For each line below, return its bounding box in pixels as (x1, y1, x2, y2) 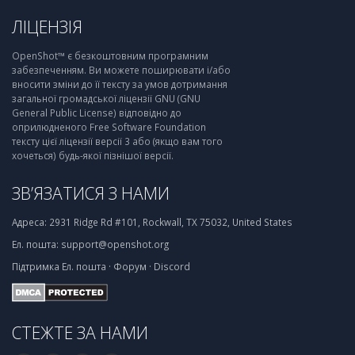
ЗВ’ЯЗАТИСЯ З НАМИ (12, 181, 170, 204)
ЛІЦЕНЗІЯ (12, 15, 82, 38)
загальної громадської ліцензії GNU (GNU (12, 92, 200, 105)
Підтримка (12, 260, 59, 273)
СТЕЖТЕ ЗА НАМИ (12, 320, 148, 344)
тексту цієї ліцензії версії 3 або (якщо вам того (12, 135, 223, 147)
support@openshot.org (61, 238, 169, 250)
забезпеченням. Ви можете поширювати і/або (12, 63, 231, 76)
